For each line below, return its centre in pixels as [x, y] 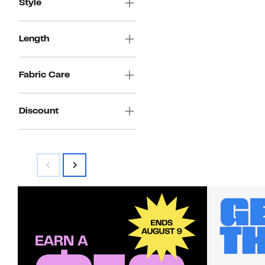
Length [34, 39]
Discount [39, 112]
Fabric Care [44, 75]
